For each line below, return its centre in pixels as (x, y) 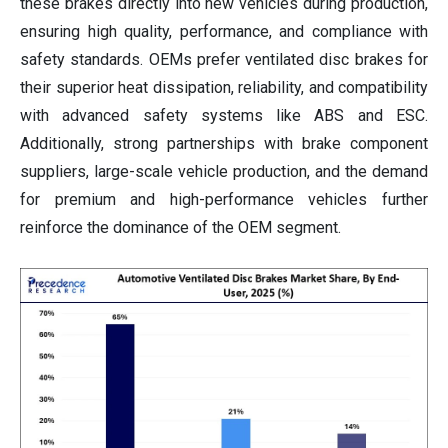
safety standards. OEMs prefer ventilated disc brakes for (224, 60)
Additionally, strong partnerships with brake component (224, 144)
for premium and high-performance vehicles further (224, 200)
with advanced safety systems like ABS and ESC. (224, 116)
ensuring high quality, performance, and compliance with (224, 32)
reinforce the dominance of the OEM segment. (180, 228)
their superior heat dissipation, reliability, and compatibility (224, 88)
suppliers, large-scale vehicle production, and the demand (224, 172)
